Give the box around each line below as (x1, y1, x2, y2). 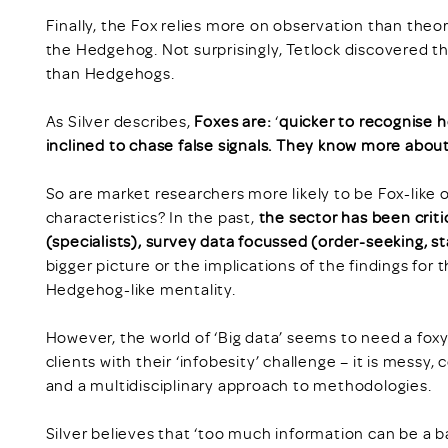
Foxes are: (194, 110, 272, 131)
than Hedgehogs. (45, 62, 175, 83)
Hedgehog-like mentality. (45, 278, 236, 299)
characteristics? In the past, (45, 206, 259, 227)
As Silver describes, (45, 110, 195, 131)
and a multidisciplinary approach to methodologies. (45, 374, 432, 395)
